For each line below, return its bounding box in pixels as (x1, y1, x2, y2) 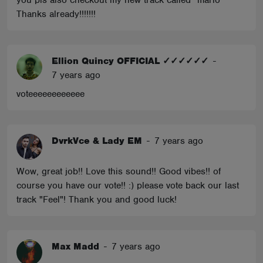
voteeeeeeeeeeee (16, 88, 85, 100)
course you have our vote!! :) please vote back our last (16, 180, 239, 191)
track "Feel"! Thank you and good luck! (16, 194, 177, 205)
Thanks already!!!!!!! (16, 8, 96, 20)
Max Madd (52, 241, 99, 252)
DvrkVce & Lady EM (52, 135, 142, 147)
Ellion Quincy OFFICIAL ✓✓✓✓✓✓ (52, 55, 208, 67)
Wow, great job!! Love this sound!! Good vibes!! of (16, 166, 221, 177)
